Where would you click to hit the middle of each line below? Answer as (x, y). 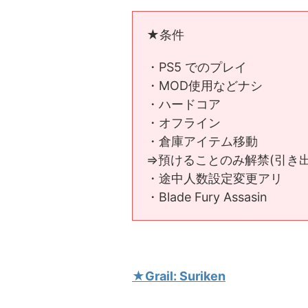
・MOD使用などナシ (205, 86)
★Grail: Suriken (179, 276)
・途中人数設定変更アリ (214, 179)
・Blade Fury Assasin (207, 197)
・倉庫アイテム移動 (202, 142)
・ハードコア (184, 104)
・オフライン (184, 123)
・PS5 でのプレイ (197, 67)
